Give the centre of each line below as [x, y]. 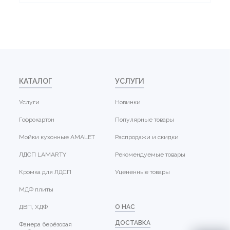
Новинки [128, 102]
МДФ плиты [36, 190]
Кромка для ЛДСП [45, 172]
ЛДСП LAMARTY [43, 155]
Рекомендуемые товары [150, 155]
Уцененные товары [142, 172]
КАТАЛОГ [36, 81]
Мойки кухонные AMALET [57, 137]
